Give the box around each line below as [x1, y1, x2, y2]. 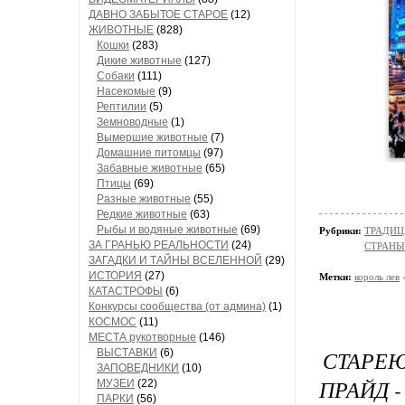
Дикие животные [97, 54, 182, 67]
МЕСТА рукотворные [89, 331, 196, 344]
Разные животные [97, 193, 191, 205]
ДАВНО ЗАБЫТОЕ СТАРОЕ [89, 8, 228, 21]
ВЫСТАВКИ [97, 346, 157, 359]
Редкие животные [97, 208, 187, 221]
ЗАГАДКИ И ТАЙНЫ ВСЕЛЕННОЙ [89, 254, 262, 267]
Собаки [97, 70, 135, 82]
